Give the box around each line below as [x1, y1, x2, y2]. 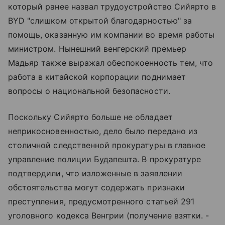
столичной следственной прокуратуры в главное [8, 140, 206, 150]
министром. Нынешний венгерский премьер [8, 43, 186, 54]
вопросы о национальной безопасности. [8, 85, 170, 96]
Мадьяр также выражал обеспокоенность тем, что [8, 57, 213, 68]
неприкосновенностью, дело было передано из [8, 126, 198, 136]
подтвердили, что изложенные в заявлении [8, 168, 182, 178]
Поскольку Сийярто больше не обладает [8, 111, 173, 122]
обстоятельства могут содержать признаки [8, 182, 185, 192]
